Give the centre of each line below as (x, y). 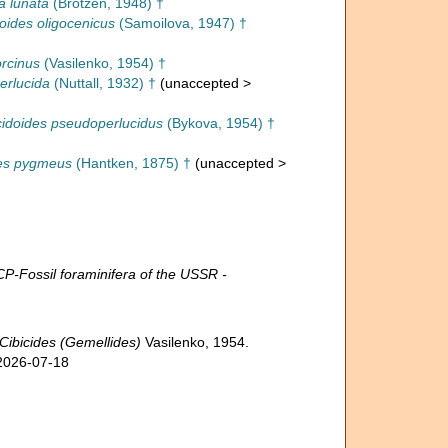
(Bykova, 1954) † (218, 123)
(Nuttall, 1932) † (102, 83)
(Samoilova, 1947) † (180, 23)
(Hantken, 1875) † (131, 163)
